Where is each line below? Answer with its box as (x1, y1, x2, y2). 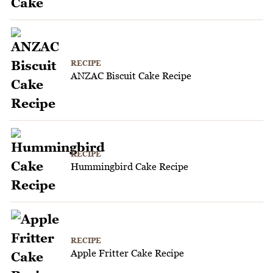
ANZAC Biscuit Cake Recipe (71, 69, 191, 81)
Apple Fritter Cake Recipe (71, 247, 184, 258)
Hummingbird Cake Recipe (71, 161, 188, 172)
